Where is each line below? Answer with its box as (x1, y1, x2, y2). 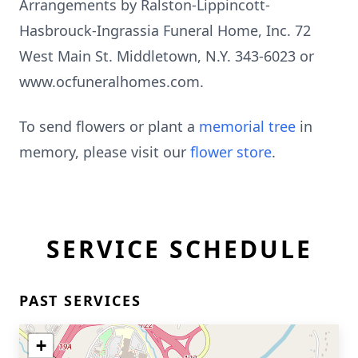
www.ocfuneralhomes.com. (19, 72, 204, 91)
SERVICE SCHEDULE (46, 233, 312, 265)
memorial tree (199, 117, 296, 136)
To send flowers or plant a (19, 117, 199, 136)
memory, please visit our (19, 142, 190, 161)
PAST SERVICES (19, 291, 141, 310)
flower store (190, 142, 272, 161)
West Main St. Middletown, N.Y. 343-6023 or (19, 46, 314, 66)
